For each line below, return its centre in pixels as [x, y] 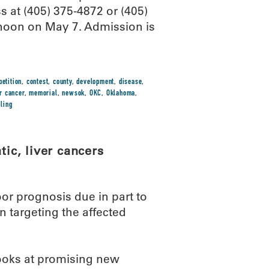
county [62, 82]
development [95, 82]
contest [37, 82]
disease [130, 82]
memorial [43, 94]
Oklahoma [121, 94]
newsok [74, 94]
